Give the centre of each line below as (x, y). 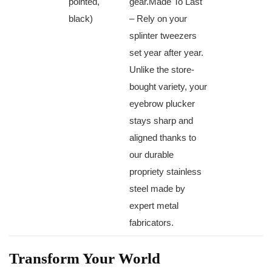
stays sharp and (161, 121)
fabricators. (151, 223)
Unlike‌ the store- (162, 70)
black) (81, 19)
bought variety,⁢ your (168, 87)
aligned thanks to (163, 138)
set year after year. (166, 53)
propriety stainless (165, 172)
